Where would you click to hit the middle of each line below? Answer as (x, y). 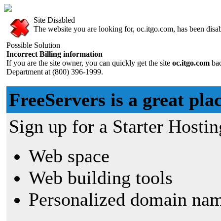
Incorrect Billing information (55, 54)
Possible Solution (33, 45)
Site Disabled (54, 20)
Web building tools (101, 178)
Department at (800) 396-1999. (55, 72)
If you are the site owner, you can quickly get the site (88, 63)
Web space (69, 156)
